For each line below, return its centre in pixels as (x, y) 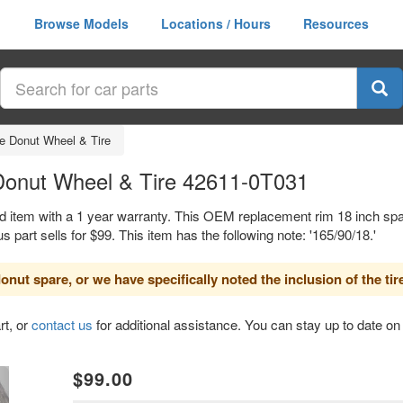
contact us (62, 324)
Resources (336, 23)
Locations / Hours (216, 23)
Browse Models (81, 23)
